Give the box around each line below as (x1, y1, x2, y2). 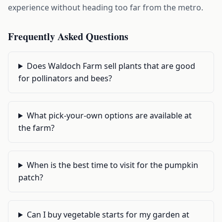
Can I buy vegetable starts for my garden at (26, 209, 189, 220)
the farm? (18, 122, 55, 133)
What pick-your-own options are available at (26, 110, 192, 121)
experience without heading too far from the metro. (8, 2, 203, 13)
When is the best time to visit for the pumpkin (26, 160, 198, 170)
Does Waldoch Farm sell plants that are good (26, 60, 195, 71)
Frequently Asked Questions (8, 29, 128, 44)
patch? (18, 172, 43, 183)
